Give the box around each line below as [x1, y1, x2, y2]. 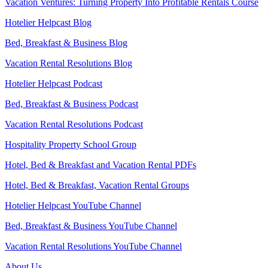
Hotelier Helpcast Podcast [5, 78, 102, 89]
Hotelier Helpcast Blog [5, 17, 92, 28]
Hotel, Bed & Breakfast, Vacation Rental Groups [5, 180, 189, 190]
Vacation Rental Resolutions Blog [5, 58, 132, 68]
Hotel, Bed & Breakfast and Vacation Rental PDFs [5, 160, 196, 170]
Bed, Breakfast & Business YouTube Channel [5, 221, 177, 231]
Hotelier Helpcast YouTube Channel [5, 200, 141, 211]
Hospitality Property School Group [5, 139, 136, 150]
